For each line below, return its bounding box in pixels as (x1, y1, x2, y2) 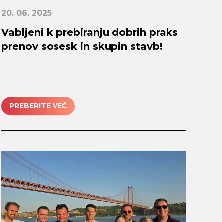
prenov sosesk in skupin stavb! (1, 40, 163, 52)
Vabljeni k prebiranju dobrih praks (1, 26, 178, 38)
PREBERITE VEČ (9, 101, 67, 111)
